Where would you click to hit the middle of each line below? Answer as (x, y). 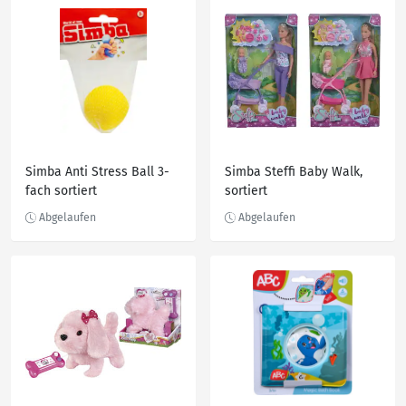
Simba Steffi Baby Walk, (294, 172)
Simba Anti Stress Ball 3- (97, 172)
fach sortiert (61, 191)
